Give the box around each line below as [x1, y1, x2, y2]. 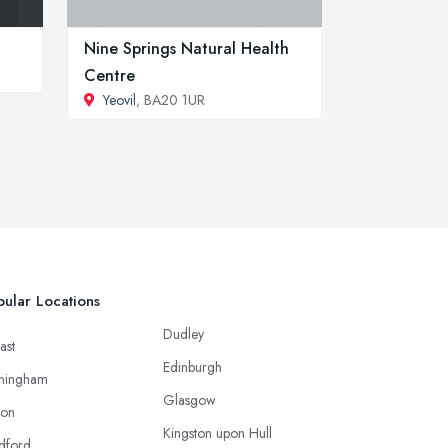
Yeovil [103, 89, 136, 110]
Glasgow [163, 389, 216, 410]
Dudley [163, 323, 204, 344]
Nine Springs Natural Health [84, 36, 289, 60]
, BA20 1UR [136, 89, 205, 110]
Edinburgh [163, 356, 222, 377]
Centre [84, 63, 135, 87]
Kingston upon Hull [163, 422, 272, 443]
